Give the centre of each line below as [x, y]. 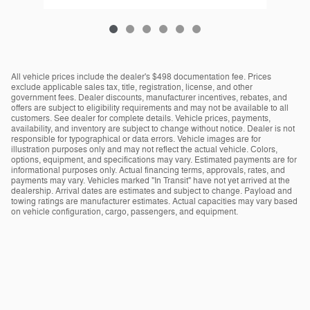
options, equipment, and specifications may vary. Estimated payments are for [154, 159]
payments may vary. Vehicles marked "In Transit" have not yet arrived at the [151, 180]
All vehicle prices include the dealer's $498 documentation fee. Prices [141, 76]
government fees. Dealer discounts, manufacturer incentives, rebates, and [149, 97]
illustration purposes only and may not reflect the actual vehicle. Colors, [144, 149]
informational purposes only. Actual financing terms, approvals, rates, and [148, 170]
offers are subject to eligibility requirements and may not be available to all [150, 108]
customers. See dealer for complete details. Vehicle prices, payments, [141, 118]
